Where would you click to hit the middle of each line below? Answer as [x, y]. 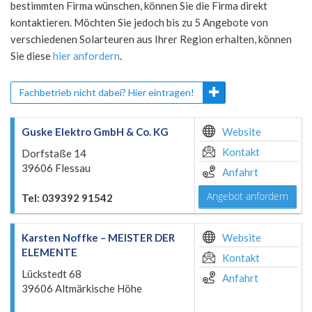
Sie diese [32, 56]
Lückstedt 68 [52, 274]
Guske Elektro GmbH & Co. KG [95, 132]
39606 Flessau [56, 168]
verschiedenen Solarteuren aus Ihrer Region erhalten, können [151, 39]
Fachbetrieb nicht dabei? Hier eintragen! [107, 92]
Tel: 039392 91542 [67, 198]
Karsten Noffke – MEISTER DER [98, 237]
